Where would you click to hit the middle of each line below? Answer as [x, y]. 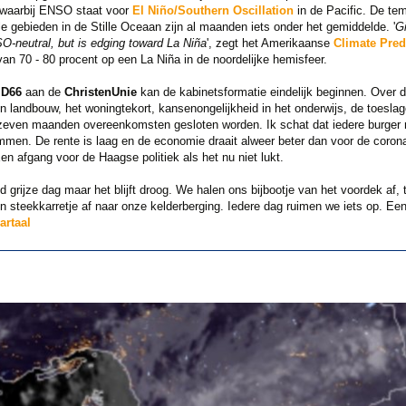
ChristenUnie [100, 92]
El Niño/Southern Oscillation [213, 11]
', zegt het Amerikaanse [270, 43]
